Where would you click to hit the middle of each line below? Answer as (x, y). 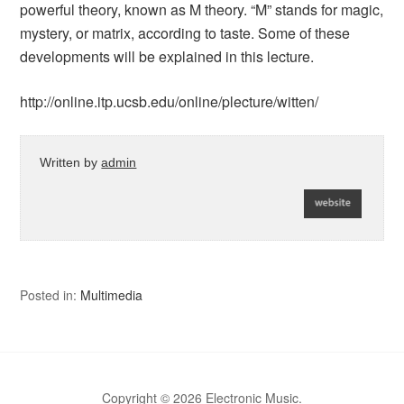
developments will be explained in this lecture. (167, 56)
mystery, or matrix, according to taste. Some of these (185, 33)
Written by (71, 162)
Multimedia (112, 295)
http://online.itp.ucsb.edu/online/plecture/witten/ (170, 101)
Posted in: (50, 295)
